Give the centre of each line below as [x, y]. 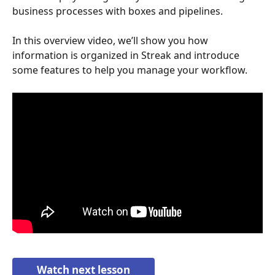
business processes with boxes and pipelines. [119, 11]
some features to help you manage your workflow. [130, 70]
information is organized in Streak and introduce [127, 56]
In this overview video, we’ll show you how [111, 41]
